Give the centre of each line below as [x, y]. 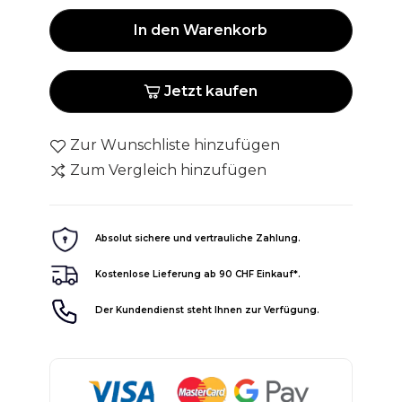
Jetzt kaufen [211, 91]
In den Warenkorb [201, 30]
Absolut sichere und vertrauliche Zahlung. [197, 239]
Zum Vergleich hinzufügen [168, 170]
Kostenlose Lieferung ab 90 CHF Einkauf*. [197, 275]
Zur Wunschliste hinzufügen [175, 144]
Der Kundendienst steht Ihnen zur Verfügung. [207, 310]
